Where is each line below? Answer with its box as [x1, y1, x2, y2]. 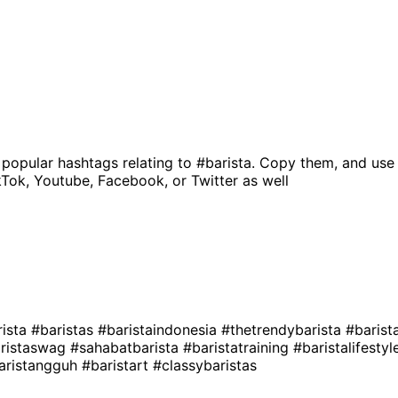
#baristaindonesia [98, 320, 221, 338]
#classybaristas [153, 355, 257, 374]
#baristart [82, 355, 153, 374]
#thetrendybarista [221, 320, 346, 338]
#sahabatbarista [70, 338, 183, 356]
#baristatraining [183, 338, 293, 356]
